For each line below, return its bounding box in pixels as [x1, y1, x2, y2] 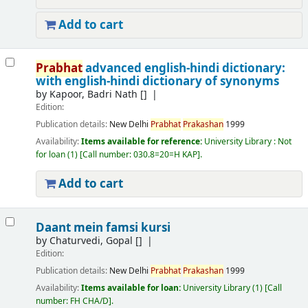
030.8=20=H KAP [133, 148, 197, 162]
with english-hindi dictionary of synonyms [35, 73, 279, 91]
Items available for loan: [80, 282, 183, 295]
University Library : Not [203, 135, 291, 148]
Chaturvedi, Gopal [49, 234, 133, 249]
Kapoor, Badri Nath [49, 87, 137, 102]
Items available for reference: [80, 135, 204, 148]
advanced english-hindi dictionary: [82, 60, 285, 78]
